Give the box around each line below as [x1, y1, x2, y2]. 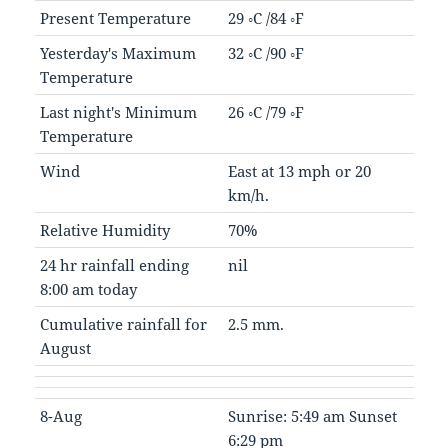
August [39, 338, 91, 359]
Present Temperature [39, 8, 191, 29]
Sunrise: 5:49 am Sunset [227, 406, 397, 427]
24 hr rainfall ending [39, 255, 189, 276]
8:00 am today [39, 279, 137, 300]
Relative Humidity [39, 220, 170, 241]
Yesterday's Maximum [39, 43, 196, 64]
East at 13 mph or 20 [227, 161, 371, 182]
